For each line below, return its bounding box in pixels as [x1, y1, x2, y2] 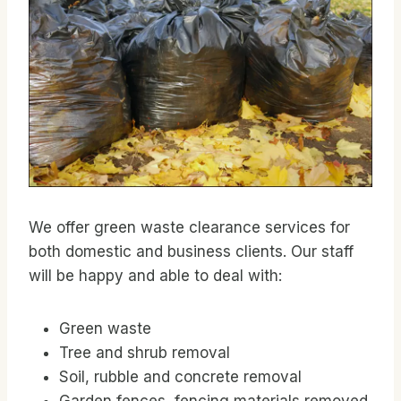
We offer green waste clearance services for [29, 218, 350, 237]
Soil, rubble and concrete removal [59, 368, 302, 387]
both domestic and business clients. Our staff [29, 243, 354, 261]
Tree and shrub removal [59, 344, 230, 363]
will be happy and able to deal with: [29, 267, 282, 286]
